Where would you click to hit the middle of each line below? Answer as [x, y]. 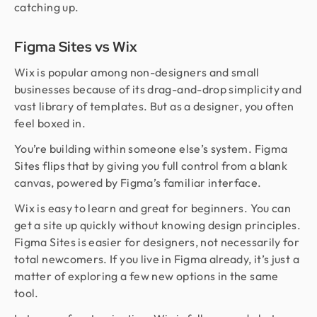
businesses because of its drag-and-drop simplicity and [158, 89]
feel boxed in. [51, 123]
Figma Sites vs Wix [76, 47]
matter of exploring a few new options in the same [146, 276]
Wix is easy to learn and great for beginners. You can [153, 208]
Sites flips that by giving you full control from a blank [151, 166]
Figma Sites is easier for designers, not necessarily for [157, 242]
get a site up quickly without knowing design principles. [158, 225]
